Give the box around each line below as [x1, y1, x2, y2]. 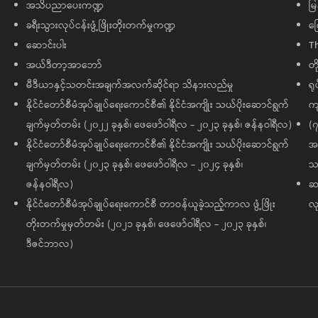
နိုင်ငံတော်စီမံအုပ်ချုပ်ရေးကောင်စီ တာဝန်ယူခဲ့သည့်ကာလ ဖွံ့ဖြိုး [26, 197, 275, 213]
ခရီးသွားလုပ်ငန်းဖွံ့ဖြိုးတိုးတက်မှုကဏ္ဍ [26, 18, 175, 34]
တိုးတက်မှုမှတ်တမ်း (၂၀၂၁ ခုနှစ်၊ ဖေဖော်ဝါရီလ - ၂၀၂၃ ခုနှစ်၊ [26, 216, 266, 233]
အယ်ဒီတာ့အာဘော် [26, 57, 102, 74]
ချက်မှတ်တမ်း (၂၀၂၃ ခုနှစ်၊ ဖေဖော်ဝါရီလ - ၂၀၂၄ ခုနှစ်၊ [26, 157, 243, 173]
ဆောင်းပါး [26, 38, 67, 54]
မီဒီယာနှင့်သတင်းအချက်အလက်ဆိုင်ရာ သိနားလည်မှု [26, 77, 234, 94]
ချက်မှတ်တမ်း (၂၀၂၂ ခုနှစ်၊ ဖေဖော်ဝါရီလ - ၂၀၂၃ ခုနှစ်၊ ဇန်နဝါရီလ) [26, 117, 292, 133]
